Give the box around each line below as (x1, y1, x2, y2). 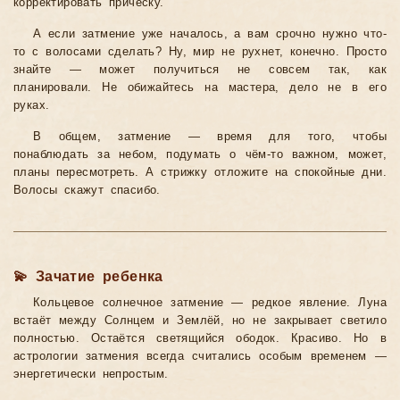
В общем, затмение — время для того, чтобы (33, 130, 387, 144)
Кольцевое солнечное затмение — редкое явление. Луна (33, 296, 387, 310)
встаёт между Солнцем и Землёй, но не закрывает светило (13, 314, 387, 328)
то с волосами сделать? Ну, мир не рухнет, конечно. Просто (13, 46, 387, 59)
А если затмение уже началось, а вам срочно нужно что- (33, 28, 387, 41)
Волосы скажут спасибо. (13, 184, 161, 197)
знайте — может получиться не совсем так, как (13, 63, 387, 77)
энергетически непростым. (13, 368, 169, 381)
